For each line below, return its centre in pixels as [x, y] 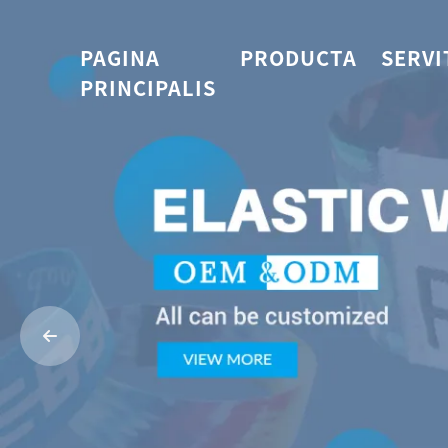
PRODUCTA [298, 57]
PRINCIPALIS [148, 87]
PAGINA [120, 57]
